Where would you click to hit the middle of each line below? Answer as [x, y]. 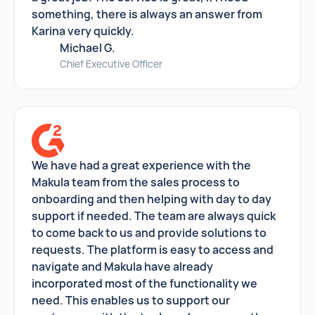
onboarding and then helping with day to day [152, 199]
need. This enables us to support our [131, 300]
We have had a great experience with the [141, 165]
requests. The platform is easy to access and [153, 250]
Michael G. [88, 48]
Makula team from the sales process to [136, 182]
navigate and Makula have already [122, 266]
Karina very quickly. [83, 31]
